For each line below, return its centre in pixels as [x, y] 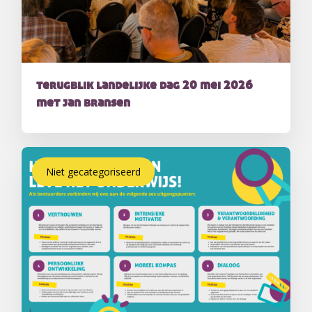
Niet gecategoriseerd [94, 172]
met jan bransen [83, 103]
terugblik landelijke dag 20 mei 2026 [144, 86]
